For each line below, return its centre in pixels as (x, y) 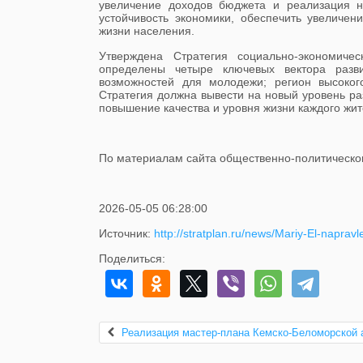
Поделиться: (132, 258)
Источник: (126, 233)
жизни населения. (147, 31)
